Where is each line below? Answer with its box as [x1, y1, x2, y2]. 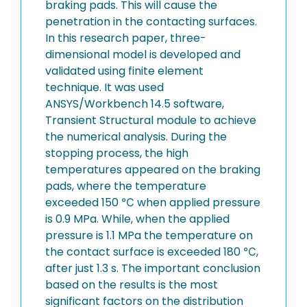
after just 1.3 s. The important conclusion [45, 260, 260, 276]
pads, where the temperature [45, 178, 206, 194]
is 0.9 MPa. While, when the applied [45, 211, 230, 227]
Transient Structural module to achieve [45, 112, 256, 128]
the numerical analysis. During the [45, 129, 227, 145]
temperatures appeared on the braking [45, 162, 260, 177]
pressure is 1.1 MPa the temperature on [45, 228, 253, 243]
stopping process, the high [45, 145, 188, 161]
